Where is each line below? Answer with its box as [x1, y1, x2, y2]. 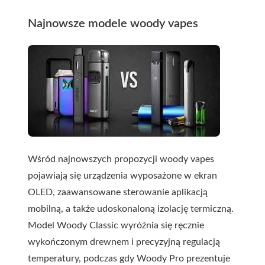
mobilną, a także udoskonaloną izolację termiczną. [28, 204, 234, 214]
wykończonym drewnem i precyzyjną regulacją [28, 237, 220, 247]
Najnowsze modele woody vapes [28, 18, 198, 30]
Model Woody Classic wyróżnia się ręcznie [28, 221, 204, 230]
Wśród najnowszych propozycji [28, 154, 160, 164]
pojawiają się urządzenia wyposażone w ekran [28, 171, 217, 180]
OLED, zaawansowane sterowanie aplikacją [28, 188, 208, 197]
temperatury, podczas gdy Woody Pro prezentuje [28, 254, 230, 263]
